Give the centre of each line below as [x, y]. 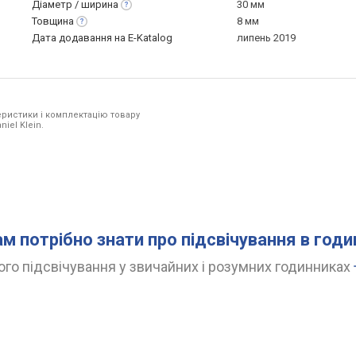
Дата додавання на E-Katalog [102, 38]
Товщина [53, 21]
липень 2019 [266, 38]
